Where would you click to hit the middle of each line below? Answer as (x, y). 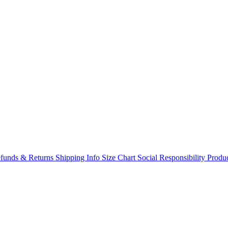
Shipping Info (78, 157)
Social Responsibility (171, 157)
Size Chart (119, 157)
